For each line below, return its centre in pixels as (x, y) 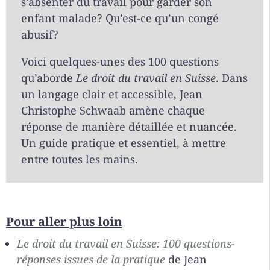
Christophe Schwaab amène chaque (113, 111)
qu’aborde (49, 78)
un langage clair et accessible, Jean (112, 94)
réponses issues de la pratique (91, 259)
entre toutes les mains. (80, 159)
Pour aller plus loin (64, 222)
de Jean (186, 259)
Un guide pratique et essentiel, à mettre (124, 143)
